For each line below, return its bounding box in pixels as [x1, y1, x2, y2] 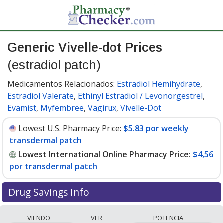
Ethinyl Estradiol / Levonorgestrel [78, 90, 203, 101]
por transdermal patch [9, 161, 97, 172]
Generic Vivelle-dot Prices [7, 40, 162, 54]
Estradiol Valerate [7, 90, 74, 101]
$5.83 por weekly [123, 123, 189, 134]
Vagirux [88, 102, 116, 113]
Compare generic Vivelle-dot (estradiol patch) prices [7, 206, 200, 217]
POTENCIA [153, 213, 185, 222]
